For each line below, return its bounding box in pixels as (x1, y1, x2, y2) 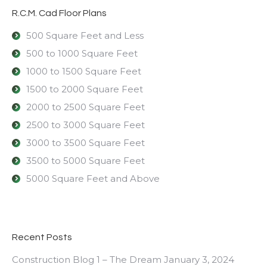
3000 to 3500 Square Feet (26, 137, 145, 149)
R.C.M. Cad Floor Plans (12, 8, 107, 18)
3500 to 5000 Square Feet (26, 155, 145, 167)
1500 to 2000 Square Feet (26, 83, 143, 95)
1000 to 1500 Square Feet (26, 66, 141, 77)
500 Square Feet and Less (26, 30, 144, 42)
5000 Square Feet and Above (26, 173, 160, 185)
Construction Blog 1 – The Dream (12, 254, 162, 266)
